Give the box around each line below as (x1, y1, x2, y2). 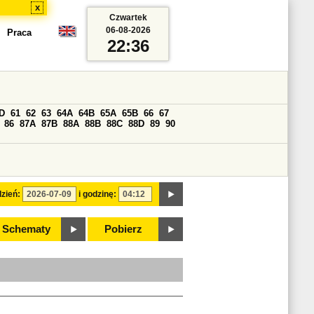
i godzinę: (78, 189, 116, 199)
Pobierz (104, 224, 142, 235)
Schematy (1, 224, 50, 235)
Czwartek (109, 13, 147, 22)
